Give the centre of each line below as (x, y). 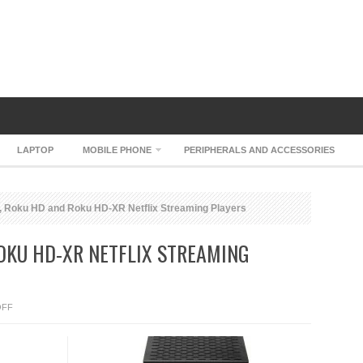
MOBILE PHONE (117, 150)
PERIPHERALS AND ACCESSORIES (259, 150)
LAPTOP (35, 150)
